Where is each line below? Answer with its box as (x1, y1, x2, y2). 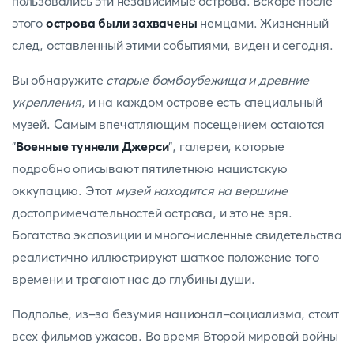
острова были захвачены (45, 15, 198, 31)
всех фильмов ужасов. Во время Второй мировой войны (12, 328, 338, 344)
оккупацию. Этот (12, 183, 115, 198)
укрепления (12, 94, 82, 110)
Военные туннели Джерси (15, 138, 169, 154)
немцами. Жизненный (197, 15, 329, 31)
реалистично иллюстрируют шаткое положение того (12, 249, 319, 265)
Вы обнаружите (12, 72, 107, 88)
